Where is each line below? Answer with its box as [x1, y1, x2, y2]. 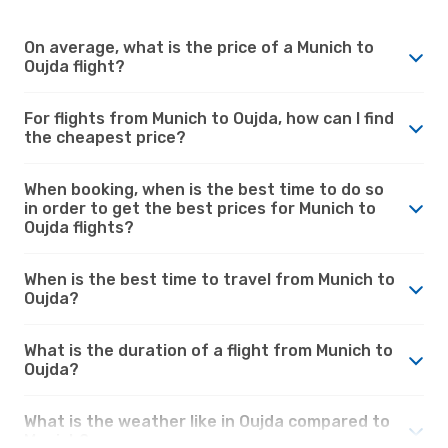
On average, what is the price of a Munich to [24, 37, 374, 57]
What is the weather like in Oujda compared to [24, 411, 390, 431]
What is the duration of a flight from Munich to [24, 340, 393, 360]
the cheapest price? [24, 127, 186, 147]
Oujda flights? [24, 217, 134, 237]
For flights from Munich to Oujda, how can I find [24, 108, 394, 128]
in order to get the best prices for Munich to [24, 198, 376, 218]
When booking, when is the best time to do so [24, 179, 384, 199]
